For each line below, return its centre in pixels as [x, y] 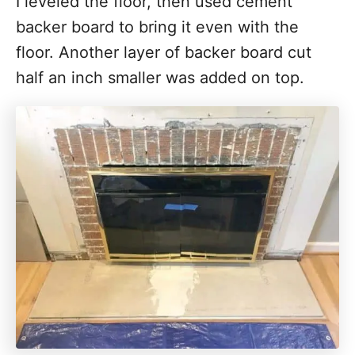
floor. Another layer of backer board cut [164, 52]
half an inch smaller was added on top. [160, 78]
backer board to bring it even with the [157, 27]
